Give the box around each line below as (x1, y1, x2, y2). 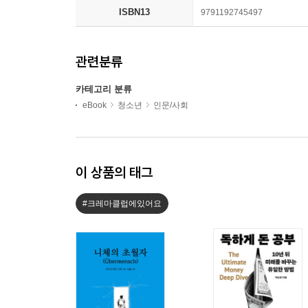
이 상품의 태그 (76, 163, 153, 181)
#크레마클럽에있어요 (82, 198, 162, 208)
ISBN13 (118, 6, 150, 17)
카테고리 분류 (76, 83, 132, 94)
